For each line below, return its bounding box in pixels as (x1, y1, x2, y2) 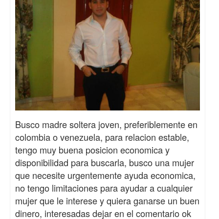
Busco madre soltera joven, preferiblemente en (15, 118, 197, 131)
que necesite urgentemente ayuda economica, (15, 169, 196, 182)
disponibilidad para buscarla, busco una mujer (15, 156, 194, 169)
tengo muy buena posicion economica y (15, 143, 170, 156)
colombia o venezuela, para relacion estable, (15, 131, 189, 144)
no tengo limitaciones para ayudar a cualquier (15, 181, 193, 195)
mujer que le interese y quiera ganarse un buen (15, 194, 199, 207)
